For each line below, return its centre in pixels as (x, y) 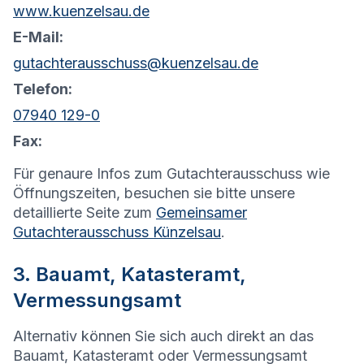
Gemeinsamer (201, 213)
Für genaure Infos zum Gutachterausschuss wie (171, 174)
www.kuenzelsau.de (81, 11)
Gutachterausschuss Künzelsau (117, 232)
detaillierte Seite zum (82, 213)
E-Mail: (38, 37)
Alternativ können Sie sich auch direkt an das (163, 336)
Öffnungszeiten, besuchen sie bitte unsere (154, 193)
